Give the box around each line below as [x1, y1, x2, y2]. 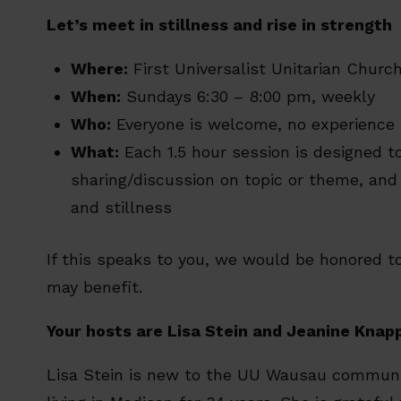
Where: [71, 59, 128, 78]
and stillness [71, 198, 172, 217]
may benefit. [47, 277, 142, 296]
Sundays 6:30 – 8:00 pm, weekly [121, 87, 375, 106]
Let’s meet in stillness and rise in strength [47, 15, 392, 34]
